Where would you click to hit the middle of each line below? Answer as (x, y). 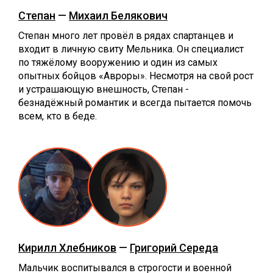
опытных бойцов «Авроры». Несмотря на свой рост (136, 76)
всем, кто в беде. (58, 116)
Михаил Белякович (118, 15)
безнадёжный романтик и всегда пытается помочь (135, 102)
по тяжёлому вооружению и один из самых (118, 62)
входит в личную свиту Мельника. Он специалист (131, 49)
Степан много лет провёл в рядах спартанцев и (126, 35)
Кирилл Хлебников (67, 247)
